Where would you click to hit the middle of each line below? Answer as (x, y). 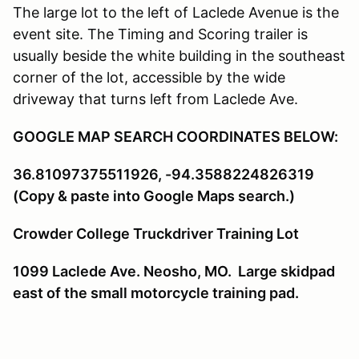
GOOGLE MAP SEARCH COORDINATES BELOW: (175, 136)
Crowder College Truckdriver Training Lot (156, 233)
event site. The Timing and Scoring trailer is (160, 34)
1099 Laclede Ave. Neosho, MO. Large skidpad (174, 271)
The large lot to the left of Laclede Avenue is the (176, 12)
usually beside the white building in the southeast (179, 55)
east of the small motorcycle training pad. (156, 292)
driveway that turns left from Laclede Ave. (155, 99)
